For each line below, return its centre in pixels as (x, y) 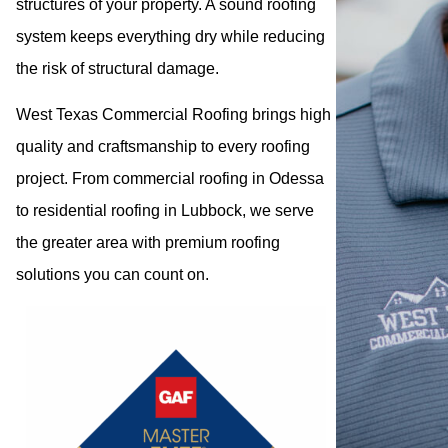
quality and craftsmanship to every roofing (163, 147)
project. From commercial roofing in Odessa (170, 179)
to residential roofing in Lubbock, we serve (165, 211)
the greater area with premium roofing (148, 243)
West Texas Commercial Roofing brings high (173, 115)
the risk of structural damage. (119, 68)
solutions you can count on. (114, 275)
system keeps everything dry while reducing (170, 36)
